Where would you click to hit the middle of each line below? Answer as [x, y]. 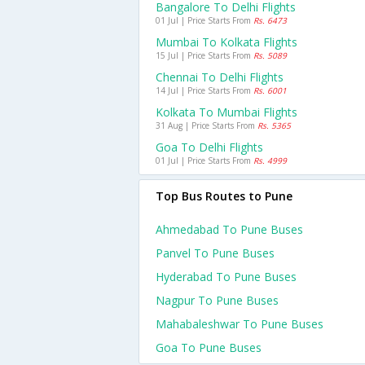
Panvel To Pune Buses [215, 253]
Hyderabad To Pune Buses [226, 277]
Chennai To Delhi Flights [220, 77]
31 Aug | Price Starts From [207, 125]
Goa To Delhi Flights [209, 147]
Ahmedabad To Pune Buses [229, 229]
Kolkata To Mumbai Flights [226, 112]
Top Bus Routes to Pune [224, 196]
